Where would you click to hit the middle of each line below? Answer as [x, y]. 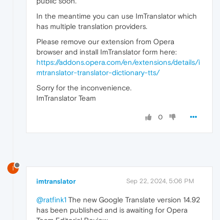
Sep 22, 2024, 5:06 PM [160, 181]
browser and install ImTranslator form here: [107, 52]
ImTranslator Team [66, 98]
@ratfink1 [51, 200]
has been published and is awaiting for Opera [112, 210]
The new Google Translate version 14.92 [133, 200]
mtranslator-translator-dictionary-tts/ [98, 72]
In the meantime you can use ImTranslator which [117, 16]
